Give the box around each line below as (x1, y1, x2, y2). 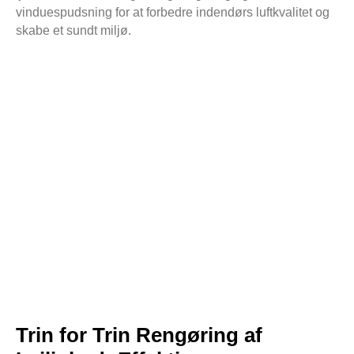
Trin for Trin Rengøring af (16, 323, 262, 348)
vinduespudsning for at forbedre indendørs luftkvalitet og (16, 6, 330, 20)
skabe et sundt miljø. (16, 24, 131, 38)
